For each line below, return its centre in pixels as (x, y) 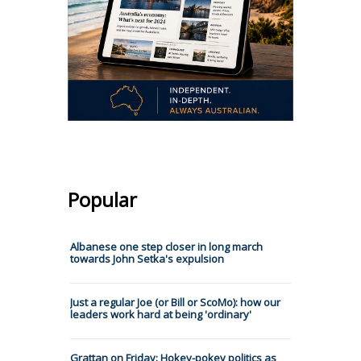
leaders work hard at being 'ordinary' (161, 314)
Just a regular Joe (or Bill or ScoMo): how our (175, 302)
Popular (102, 199)
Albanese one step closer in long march (166, 246)
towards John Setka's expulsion (147, 258)
